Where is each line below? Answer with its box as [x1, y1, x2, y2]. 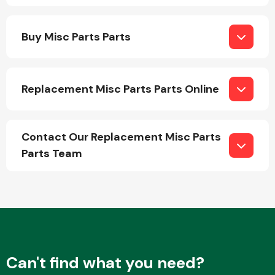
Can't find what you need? [6, 252, 204, 273]
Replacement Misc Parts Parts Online [21, 81, 219, 96]
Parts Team [21, 146, 82, 161]
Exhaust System [150, 204, 225, 217]
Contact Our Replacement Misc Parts [21, 130, 221, 144]
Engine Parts [158, 91, 217, 104]
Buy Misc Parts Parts [21, 29, 131, 44]
